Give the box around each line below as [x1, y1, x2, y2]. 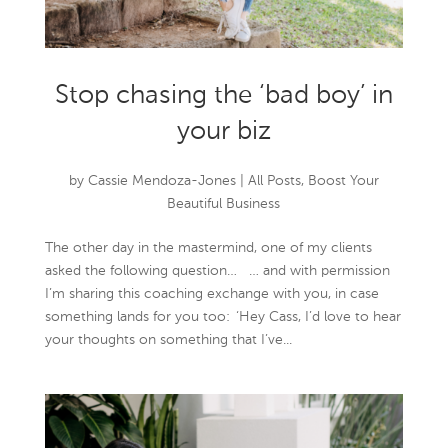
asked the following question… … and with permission [44, 264, 390, 279]
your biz [176, 119, 271, 146]
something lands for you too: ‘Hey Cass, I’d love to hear [44, 310, 401, 325]
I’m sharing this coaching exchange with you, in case [44, 287, 379, 302]
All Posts [247, 174, 301, 189]
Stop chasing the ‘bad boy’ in [54, 83, 393, 110]
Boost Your [307, 174, 379, 189]
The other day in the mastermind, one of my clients [44, 241, 372, 256]
